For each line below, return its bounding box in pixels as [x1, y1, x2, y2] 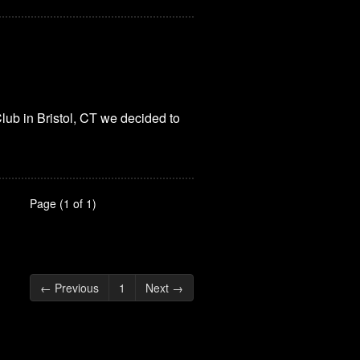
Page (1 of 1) [30, 194, 96, 211]
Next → [145, 279, 183, 296]
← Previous [40, 279, 99, 296]
